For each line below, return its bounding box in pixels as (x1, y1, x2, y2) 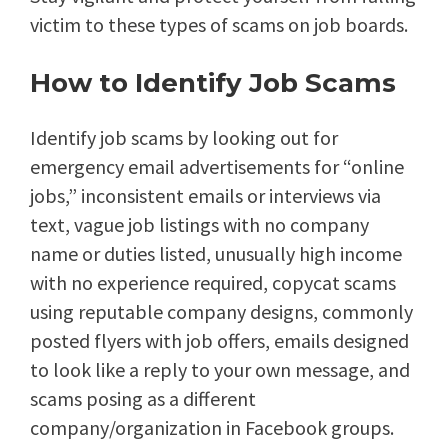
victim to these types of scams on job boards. (30, 12, 408, 38)
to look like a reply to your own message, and (30, 357, 410, 383)
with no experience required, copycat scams (30, 270, 396, 296)
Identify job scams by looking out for (30, 125, 338, 151)
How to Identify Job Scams (30, 67, 396, 100)
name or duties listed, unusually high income (30, 241, 402, 267)
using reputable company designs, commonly (30, 299, 413, 325)
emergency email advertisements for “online (30, 154, 404, 180)
